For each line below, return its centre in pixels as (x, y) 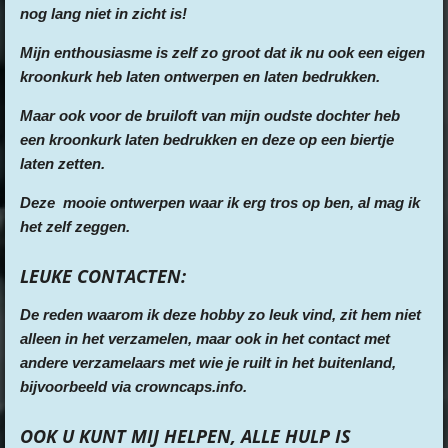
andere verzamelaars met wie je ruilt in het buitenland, (208, 362)
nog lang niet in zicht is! (103, 13)
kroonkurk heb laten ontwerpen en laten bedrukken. (200, 76)
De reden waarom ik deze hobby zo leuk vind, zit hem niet (220, 314)
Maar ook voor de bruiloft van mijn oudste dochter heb (210, 115)
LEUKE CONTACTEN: (103, 275)
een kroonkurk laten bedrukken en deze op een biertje (207, 139)
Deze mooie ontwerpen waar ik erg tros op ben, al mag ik (220, 202)
